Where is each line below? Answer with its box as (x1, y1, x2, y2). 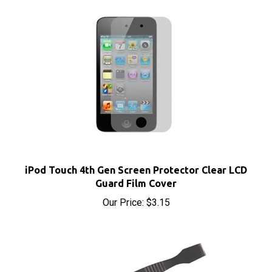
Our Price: (102, 177, 144, 188)
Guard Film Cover (95, 158, 177, 169)
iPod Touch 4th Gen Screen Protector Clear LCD (25, 144, 247, 155)
